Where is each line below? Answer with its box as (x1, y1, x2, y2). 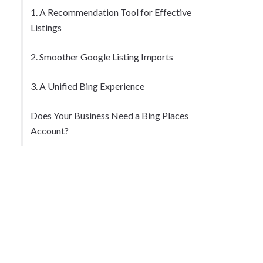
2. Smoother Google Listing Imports (31, 51, 173, 62)
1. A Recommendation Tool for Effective (31, 6, 191, 18)
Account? (31, 125, 69, 136)
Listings (31, 22, 62, 33)
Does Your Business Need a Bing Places (31, 110, 188, 121)
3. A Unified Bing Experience (31, 80, 144, 92)
